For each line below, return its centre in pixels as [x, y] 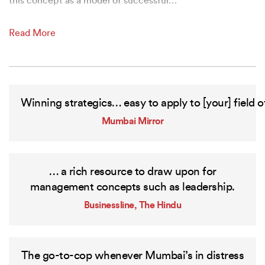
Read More [32, 34]
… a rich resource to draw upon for [132, 172]
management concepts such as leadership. [132, 188]
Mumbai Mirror [132, 122]
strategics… [94, 104]
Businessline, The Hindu [132, 206]
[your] [217, 104]
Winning [41, 104]
